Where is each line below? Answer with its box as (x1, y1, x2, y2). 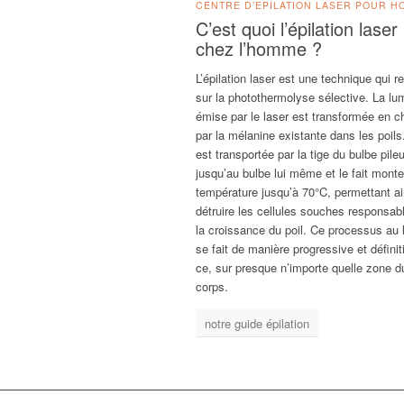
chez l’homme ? (196, 35, 322, 61)
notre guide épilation (205, 315, 309, 333)
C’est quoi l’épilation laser (196, 15, 398, 41)
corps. (196, 278, 228, 296)
